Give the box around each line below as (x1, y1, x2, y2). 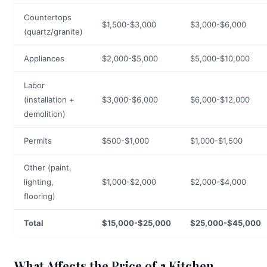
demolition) (24, 109, 66, 119)
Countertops (24, 13, 72, 22)
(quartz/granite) (24, 27, 83, 36)
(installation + (24, 95, 74, 104)
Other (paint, (24, 163, 72, 172)
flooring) (24, 191, 55, 201)
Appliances (24, 54, 64, 63)
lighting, (24, 177, 54, 187)
